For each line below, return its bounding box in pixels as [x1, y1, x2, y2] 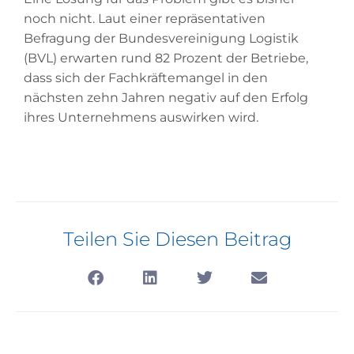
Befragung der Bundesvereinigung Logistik [24, 30, 299, 46]
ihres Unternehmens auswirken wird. [24, 109, 258, 125]
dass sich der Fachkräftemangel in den [24, 70, 268, 85]
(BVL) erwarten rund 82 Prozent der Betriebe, [24, 50, 308, 66]
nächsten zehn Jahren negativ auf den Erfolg [24, 89, 308, 105]
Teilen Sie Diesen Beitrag [62, 228, 292, 251]
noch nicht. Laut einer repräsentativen [24, 10, 265, 26]
